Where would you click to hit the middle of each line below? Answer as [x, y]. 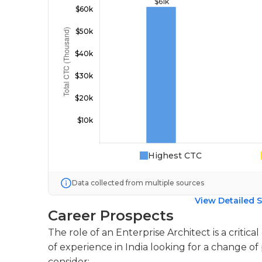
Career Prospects [111, 216]
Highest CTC [175, 156]
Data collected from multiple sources [138, 183]
